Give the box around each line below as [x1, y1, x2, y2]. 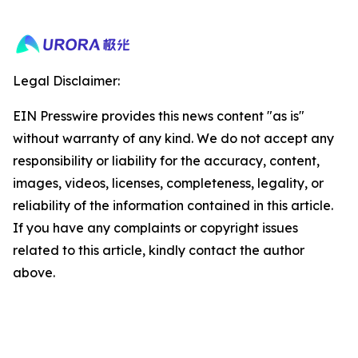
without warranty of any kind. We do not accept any [13, 130, 334, 146]
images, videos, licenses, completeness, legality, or [13, 175, 324, 191]
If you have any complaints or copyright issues [13, 220, 298, 236]
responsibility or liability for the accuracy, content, [13, 153, 320, 169]
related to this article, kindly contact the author [13, 242, 304, 258]
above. [13, 265, 55, 280]
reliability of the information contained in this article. [13, 197, 333, 213]
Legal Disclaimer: [13, 73, 120, 89]
